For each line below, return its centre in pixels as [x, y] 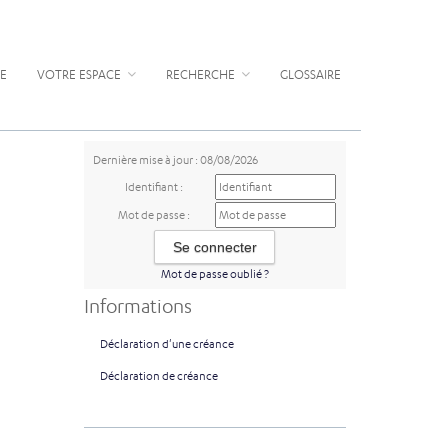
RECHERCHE [202, 74]
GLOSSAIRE [310, 74]
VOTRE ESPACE [80, 74]
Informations [137, 306]
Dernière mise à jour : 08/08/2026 [175, 160]
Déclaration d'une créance [166, 344]
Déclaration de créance [158, 376]
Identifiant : [154, 187]
